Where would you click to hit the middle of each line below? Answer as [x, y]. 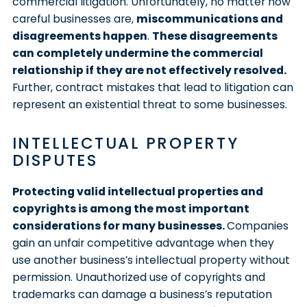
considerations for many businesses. [119, 225]
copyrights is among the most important [131, 208]
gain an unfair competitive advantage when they [143, 243]
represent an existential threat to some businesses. [149, 104]
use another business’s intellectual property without [151, 260]
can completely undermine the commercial [137, 53]
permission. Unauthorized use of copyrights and [138, 277]
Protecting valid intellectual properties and [137, 191]
